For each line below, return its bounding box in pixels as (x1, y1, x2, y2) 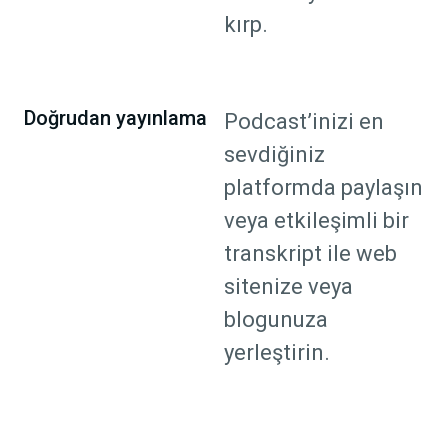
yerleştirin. (224, 340, 330, 366)
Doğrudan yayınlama (24, 106, 207, 131)
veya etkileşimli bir (224, 208, 409, 234)
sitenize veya (224, 274, 353, 300)
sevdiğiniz (224, 142, 325, 168)
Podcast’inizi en (224, 109, 384, 135)
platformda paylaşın (224, 175, 423, 201)
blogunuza (224, 307, 328, 333)
